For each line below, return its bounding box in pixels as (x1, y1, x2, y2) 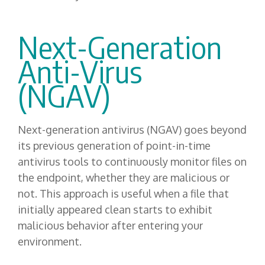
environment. (18, 234, 82, 248)
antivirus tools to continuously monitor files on (18, 154, 247, 168)
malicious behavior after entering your (18, 218, 203, 232)
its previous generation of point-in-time (18, 138, 211, 152)
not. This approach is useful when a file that (18, 186, 229, 200)
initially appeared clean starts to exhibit (18, 202, 212, 216)
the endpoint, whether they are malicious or (18, 170, 230, 184)
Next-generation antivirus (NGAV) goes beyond (18, 122, 247, 136)
